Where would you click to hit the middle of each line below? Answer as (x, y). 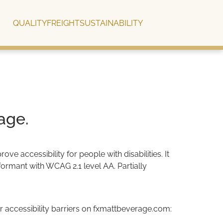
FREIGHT (63, 23)
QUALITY (30, 23)
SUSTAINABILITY (111, 23)
